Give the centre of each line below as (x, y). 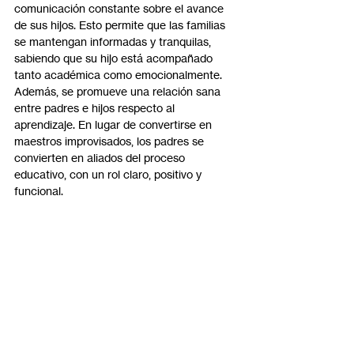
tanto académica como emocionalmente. (118, 75)
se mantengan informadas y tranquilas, (114, 42)
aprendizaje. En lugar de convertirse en (115, 125)
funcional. (39, 191)
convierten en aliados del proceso (101, 158)
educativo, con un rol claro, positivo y (109, 175)
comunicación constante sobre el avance (121, 9)
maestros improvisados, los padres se (111, 141)
